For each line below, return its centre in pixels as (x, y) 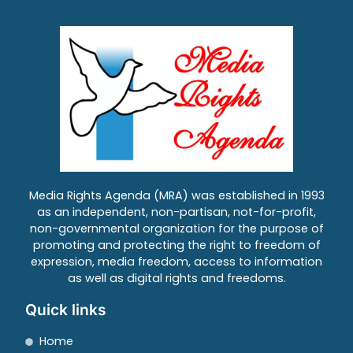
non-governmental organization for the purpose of (176, 229)
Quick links (66, 310)
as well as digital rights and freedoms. (176, 279)
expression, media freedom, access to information (176, 262)
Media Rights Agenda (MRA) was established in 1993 (176, 196)
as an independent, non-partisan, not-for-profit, (176, 212)
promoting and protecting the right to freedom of (176, 245)
